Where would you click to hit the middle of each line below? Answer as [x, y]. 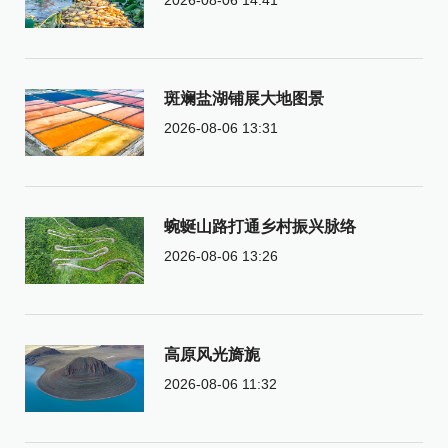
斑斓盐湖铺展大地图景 [243, 98]
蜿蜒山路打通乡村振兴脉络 [259, 226]
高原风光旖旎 [211, 354]
